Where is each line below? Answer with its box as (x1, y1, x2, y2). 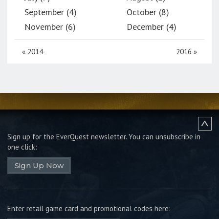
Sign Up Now (15, 161, 64, 170)
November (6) (24, 21, 76, 32)
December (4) (126, 21, 176, 32)
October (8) (126, 6, 169, 18)
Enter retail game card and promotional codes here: (7, 204, 171, 213)
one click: (7, 142, 37, 152)
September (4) (24, 6, 77, 18)
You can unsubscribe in (129, 132, 200, 141)
